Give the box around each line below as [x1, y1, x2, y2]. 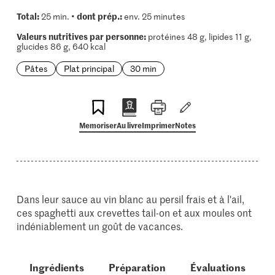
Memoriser [79, 120, 117, 130]
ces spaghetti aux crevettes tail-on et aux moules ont [17, 206, 252, 219]
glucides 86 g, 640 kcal [16, 41, 106, 52]
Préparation [108, 260, 166, 274]
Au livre [117, 120, 142, 130]
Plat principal [63, 63, 114, 74]
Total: [16, 10, 39, 22]
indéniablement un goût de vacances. [17, 219, 184, 233]
